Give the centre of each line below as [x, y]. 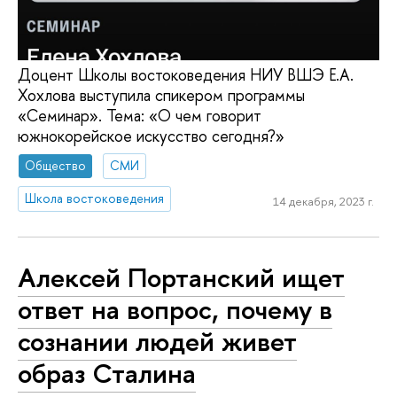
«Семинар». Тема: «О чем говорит [140, 115]
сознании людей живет [157, 341]
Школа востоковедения [95, 198]
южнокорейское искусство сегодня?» [151, 136]
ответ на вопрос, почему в [175, 309]
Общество [56, 166]
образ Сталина [107, 373]
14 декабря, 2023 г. [323, 201]
